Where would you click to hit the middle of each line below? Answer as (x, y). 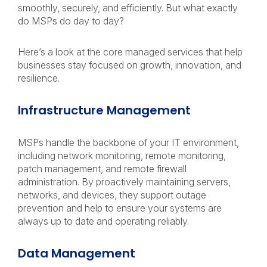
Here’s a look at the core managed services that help (130, 52)
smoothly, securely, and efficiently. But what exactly (128, 8)
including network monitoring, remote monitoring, (122, 156)
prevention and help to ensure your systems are (120, 208)
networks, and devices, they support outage (112, 195)
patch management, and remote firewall (102, 169)
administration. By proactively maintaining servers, (124, 182)
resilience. (40, 78)
